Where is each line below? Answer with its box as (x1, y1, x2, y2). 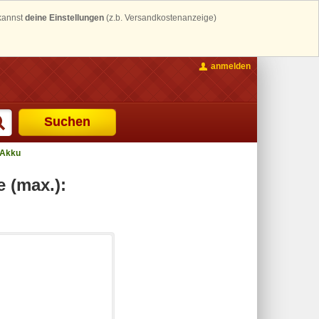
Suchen (44, 114, 90, 129)
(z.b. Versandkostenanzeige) (104, 13, 216, 23)
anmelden (211, 61, 251, 71)
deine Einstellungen (25, 13, 104, 23)
